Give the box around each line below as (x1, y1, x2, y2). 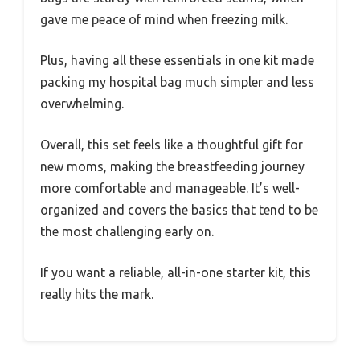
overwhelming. (40, 96, 124, 111)
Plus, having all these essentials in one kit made (40, 53, 314, 67)
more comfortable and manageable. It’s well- (40, 181, 300, 195)
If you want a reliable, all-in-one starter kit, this (40, 265, 311, 280)
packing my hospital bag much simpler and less (40, 75, 314, 89)
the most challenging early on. (40, 224, 214, 239)
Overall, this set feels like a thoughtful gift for (40, 137, 303, 152)
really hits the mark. (40, 287, 153, 301)
